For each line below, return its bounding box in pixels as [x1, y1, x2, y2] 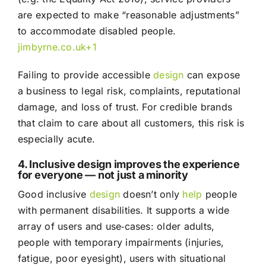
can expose [183, 69, 240, 81]
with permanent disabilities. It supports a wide [17, 204, 230, 217]
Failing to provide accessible [17, 69, 154, 81]
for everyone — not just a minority [17, 169, 188, 182]
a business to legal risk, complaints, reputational [17, 85, 240, 97]
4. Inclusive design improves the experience [17, 158, 240, 171]
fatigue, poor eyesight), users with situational [17, 252, 226, 265]
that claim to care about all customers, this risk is [17, 117, 245, 129]
